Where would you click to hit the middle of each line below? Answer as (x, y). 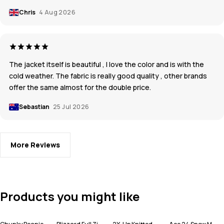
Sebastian (35, 107)
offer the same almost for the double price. (80, 87)
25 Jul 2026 (71, 107)
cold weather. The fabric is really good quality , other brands (108, 76)
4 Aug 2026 (57, 12)
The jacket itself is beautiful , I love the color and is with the (106, 64)
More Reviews (35, 145)
